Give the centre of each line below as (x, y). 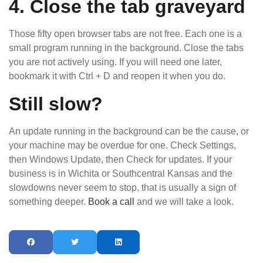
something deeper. (48, 201)
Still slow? (56, 104)
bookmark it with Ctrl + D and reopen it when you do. (117, 76)
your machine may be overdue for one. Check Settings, (122, 145)
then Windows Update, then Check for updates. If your (120, 159)
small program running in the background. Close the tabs (126, 48)
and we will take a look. (184, 201)
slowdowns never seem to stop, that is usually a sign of (122, 187)
